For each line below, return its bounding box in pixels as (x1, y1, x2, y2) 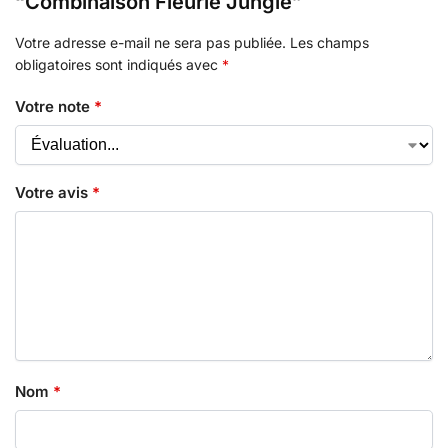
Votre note (15, 97, 94, 117)
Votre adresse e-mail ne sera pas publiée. (15, 34, 286, 51)
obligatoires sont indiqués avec (15, 56, 222, 73)
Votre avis (15, 183, 92, 203)
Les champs (290, 34, 369, 51)
